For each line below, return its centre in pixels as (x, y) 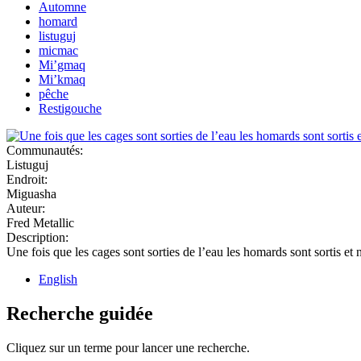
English (58, 279)
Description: (39, 237)
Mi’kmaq (62, 79)
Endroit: (29, 179)
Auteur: (27, 208)
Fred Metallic (40, 222)
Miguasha (31, 193)
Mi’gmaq (62, 64)
